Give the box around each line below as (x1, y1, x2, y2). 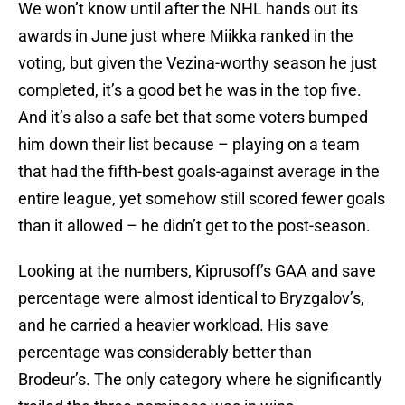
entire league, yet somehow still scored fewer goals (18, 189, 385, 209)
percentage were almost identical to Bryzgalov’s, (18, 288, 364, 308)
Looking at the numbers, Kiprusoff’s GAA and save (18, 261, 376, 281)
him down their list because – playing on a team (18, 135, 360, 155)
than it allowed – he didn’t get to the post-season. (18, 216, 371, 236)
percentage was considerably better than (18, 343, 312, 363)
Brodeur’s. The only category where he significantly (18, 370, 382, 390)
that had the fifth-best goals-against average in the (18, 162, 380, 182)
